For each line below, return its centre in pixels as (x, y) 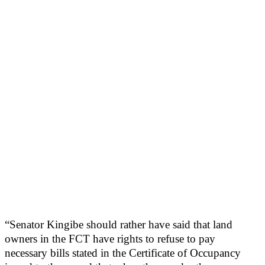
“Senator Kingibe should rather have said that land (119, 225)
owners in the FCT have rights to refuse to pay (110, 239)
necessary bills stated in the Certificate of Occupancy (123, 253)
